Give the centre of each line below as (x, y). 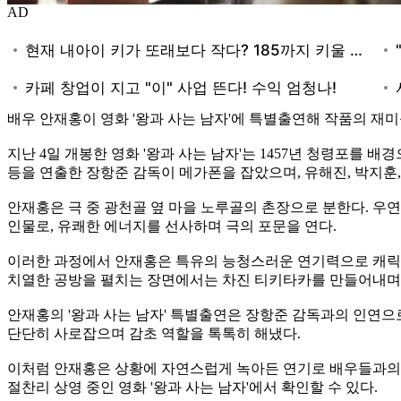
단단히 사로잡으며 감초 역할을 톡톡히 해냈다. (154, 333)
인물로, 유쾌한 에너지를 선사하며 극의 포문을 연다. (172, 226)
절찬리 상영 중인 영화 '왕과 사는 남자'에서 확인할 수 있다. (192, 387)
